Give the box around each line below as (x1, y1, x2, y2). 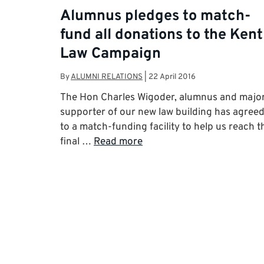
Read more (94, 136, 143, 149)
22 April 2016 (148, 72, 196, 82)
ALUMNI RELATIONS (71, 72, 143, 82)
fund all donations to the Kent (60, 25, 263, 45)
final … (60, 136, 94, 149)
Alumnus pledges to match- (60, 6, 250, 26)
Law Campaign (60, 44, 161, 64)
